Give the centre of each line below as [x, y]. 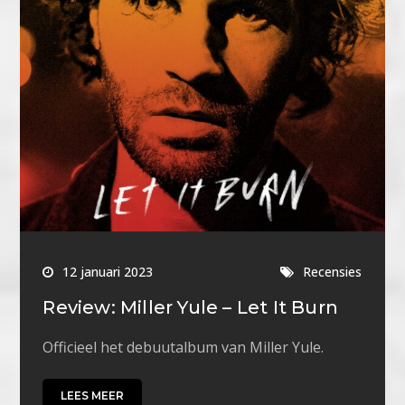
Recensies [333, 272]
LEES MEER [93, 396]
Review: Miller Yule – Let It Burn [191, 308]
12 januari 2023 [108, 272]
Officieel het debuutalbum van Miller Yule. [184, 348]
